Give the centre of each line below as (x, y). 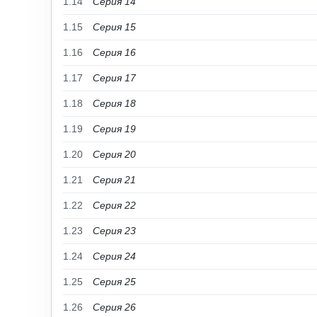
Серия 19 (114, 129)
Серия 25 (114, 282)
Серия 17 (114, 78)
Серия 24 (114, 256)
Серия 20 (114, 154)
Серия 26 (114, 307)
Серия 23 (114, 231)
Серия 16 (114, 52)
